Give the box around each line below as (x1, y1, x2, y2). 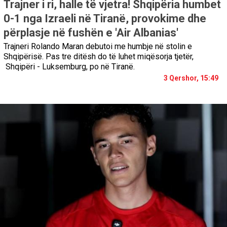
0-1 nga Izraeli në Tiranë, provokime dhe (4, 12, 206, 25)
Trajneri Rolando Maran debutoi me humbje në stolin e (4, 41, 192, 51)
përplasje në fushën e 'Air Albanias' (4, 26, 178, 39)
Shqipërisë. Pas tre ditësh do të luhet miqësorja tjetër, (4, 51, 194, 61)
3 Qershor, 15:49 (164, 73, 218, 82)
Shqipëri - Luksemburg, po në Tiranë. (4, 61, 135, 71)
